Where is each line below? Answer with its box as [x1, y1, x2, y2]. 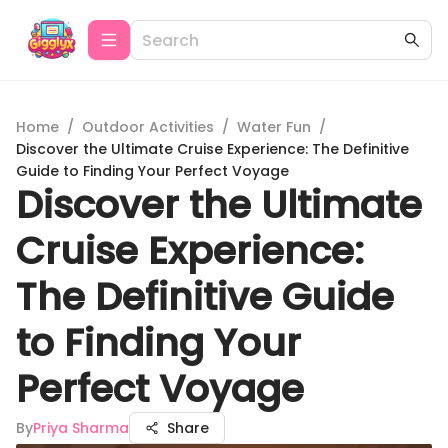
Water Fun [237, 117, 311, 137]
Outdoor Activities [82, 117, 214, 137]
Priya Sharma [33, 418, 129, 438]
